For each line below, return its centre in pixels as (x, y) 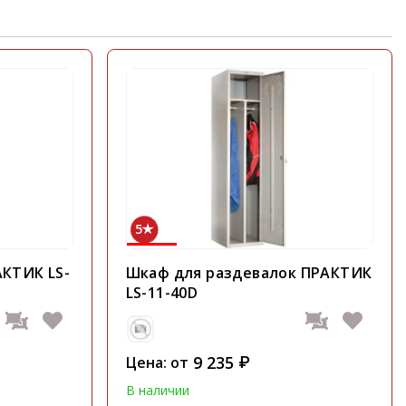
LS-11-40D (162, 293)
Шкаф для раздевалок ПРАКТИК (249, 273)
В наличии (157, 390)
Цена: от (157, 362)
